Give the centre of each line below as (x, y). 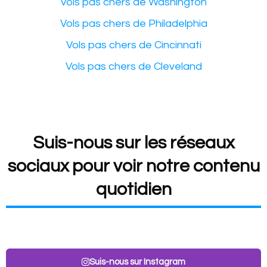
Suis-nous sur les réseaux (133, 142)
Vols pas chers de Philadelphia (133, 23)
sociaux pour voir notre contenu (133, 166)
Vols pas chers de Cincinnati (133, 45)
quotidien (133, 189)
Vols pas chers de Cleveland (133, 66)
